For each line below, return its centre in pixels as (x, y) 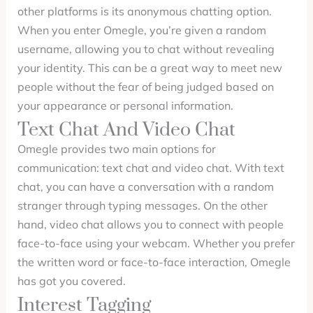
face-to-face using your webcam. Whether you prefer (156, 243)
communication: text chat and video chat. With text (151, 168)
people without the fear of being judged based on (145, 87)
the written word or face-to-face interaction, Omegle (154, 262)
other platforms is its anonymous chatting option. (144, 11)
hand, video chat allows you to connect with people (150, 224)
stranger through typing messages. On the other (142, 205)
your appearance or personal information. (125, 105)
